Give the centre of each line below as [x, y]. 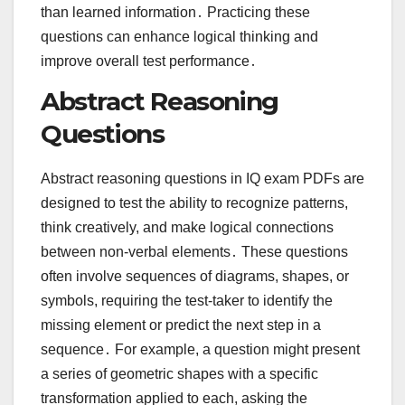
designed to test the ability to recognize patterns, [194, 203]
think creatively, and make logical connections [187, 228]
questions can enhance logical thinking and [179, 37]
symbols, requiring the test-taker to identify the [187, 301]
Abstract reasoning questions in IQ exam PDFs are [202, 179]
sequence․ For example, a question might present [200, 350]
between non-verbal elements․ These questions [194, 252]
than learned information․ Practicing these [175, 13]
